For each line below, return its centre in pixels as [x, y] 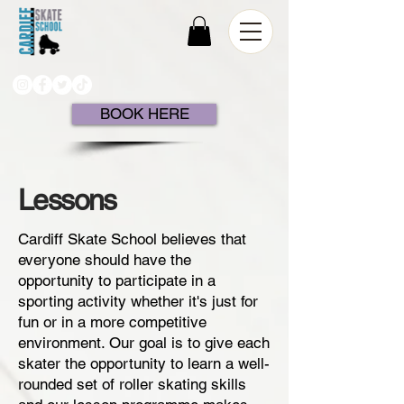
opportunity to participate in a [117, 281]
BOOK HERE [144, 114]
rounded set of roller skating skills [132, 385]
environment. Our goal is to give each [144, 343]
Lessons [67, 200]
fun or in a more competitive [112, 322]
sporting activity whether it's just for [138, 302]
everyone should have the [105, 260]
